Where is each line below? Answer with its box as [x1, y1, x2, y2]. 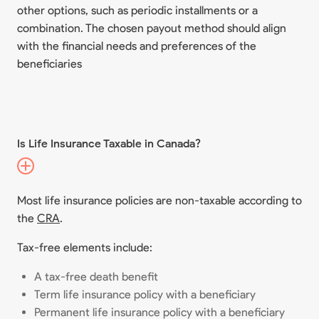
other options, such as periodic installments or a [17, 4, 258, 17]
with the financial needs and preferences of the [17, 39, 256, 53]
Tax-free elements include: [17, 241, 152, 254]
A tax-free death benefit [34, 270, 158, 283]
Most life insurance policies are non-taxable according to [17, 194, 302, 207]
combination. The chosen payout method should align [17, 21, 286, 35]
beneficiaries [17, 57, 82, 70]
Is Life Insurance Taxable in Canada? [17, 137, 201, 150]
